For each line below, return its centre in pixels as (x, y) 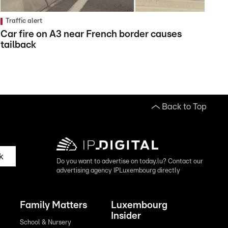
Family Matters (54, 206)
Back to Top (184, 107)
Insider (126, 216)
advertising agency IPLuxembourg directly (118, 171)
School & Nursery (46, 223)
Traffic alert (24, 21)
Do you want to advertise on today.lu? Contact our (130, 162)
